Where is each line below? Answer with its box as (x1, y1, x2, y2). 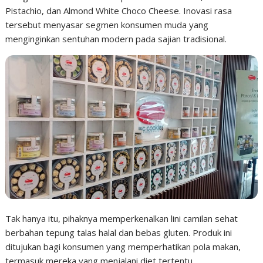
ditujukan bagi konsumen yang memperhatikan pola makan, (5, 241, 241, 253)
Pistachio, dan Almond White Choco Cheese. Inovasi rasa (5, 5, 232, 17)
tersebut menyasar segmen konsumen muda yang (5, 19, 209, 31)
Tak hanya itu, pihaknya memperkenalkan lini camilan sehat (5, 213, 238, 225)
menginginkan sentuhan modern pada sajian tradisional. (5, 33, 227, 45)
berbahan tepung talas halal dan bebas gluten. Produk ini (5, 227, 232, 239)
